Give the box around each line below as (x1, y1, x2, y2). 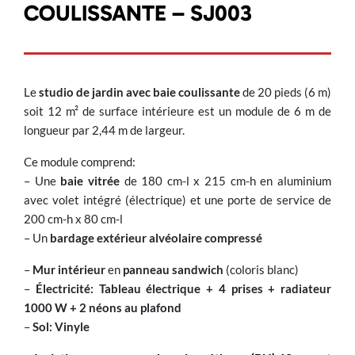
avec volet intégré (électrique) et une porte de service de (24, 193, 331, 207)
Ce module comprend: (24, 155, 136, 169)
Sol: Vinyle (32, 319, 90, 334)
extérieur (97, 231, 149, 245)
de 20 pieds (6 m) (240, 85, 331, 99)
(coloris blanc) (223, 262, 299, 277)
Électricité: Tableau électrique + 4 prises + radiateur (35, 281, 331, 296)
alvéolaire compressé (149, 231, 262, 245)
